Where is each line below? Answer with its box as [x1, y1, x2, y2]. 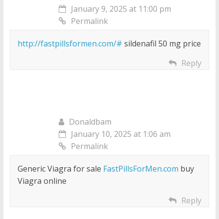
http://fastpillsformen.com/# [17, 38, 122, 49]
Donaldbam [68, 116, 111, 128]
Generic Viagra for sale [17, 163, 103, 175]
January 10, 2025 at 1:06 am [70, 129, 171, 140]
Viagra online [17, 175, 66, 187]
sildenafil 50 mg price [122, 38, 201, 49]
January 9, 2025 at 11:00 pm [70, 3, 171, 15]
